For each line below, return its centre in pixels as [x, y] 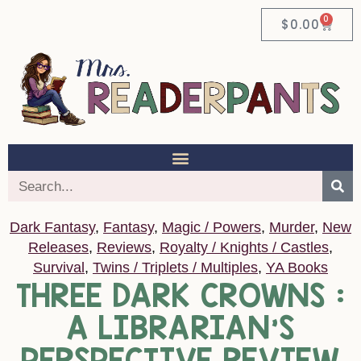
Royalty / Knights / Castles [244, 248]
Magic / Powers [212, 228]
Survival [59, 268]
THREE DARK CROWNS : [180, 296]
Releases [58, 248]
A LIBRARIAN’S [180, 328]
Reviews [124, 248]
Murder [292, 228]
